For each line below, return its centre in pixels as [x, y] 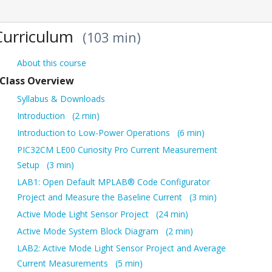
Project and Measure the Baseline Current [101, 197]
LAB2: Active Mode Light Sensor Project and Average [122, 248]
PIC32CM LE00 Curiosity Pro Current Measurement [117, 150]
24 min [172, 214]
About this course [52, 63]
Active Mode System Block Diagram [89, 231]
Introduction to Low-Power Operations [95, 133]
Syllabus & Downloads [61, 99]
